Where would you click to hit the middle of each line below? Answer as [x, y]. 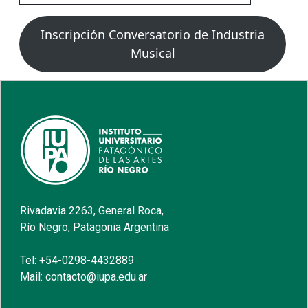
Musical [153, 53]
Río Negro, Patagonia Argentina [95, 228]
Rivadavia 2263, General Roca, [92, 211]
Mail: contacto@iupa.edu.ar [84, 277]
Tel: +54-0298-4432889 [77, 261]
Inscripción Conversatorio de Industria [153, 35]
